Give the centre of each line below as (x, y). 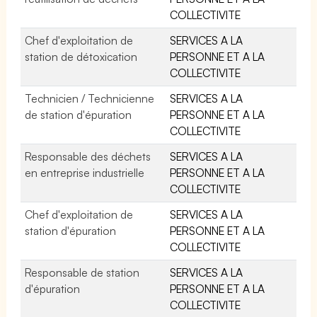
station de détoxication (81, 56)
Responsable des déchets (88, 156)
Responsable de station (82, 272)
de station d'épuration (79, 114)
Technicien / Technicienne (90, 98)
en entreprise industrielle (85, 172)
